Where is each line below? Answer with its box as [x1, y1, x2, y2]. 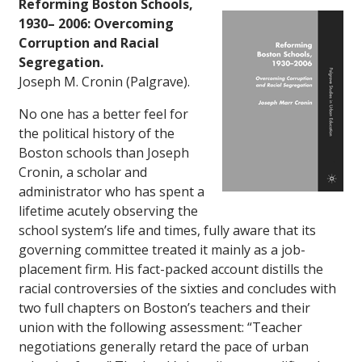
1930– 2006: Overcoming [19, 15, 174, 33]
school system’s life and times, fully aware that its [19, 221, 316, 240]
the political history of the [19, 124, 175, 143]
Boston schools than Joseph [19, 144, 189, 162]
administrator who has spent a [19, 183, 204, 201]
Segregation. [19, 53, 103, 72]
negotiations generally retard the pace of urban [19, 338, 309, 356]
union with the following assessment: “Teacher [19, 318, 302, 337]
